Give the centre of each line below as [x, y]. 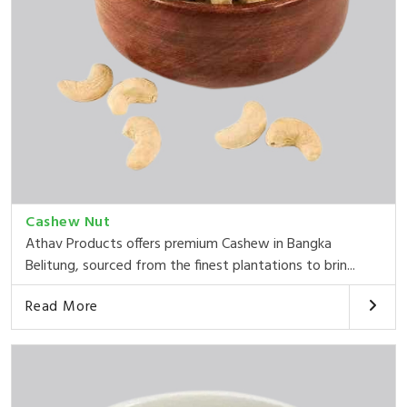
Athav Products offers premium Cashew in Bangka [179, 244]
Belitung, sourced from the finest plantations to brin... [190, 266]
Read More [62, 307]
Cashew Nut [68, 222]
